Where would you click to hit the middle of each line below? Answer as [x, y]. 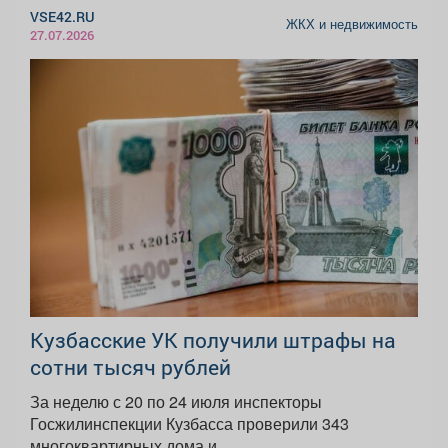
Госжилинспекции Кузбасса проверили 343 [189, 424]
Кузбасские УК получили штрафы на [213, 340]
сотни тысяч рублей [130, 367]
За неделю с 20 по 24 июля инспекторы [176, 402]
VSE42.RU [62, 16]
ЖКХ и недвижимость [352, 23]
